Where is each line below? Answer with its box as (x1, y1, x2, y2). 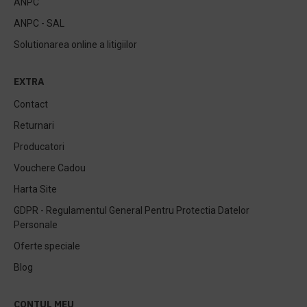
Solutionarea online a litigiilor (14, 39, 137, 50)
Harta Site (14, 184, 57, 195)
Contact (14, 99, 48, 110)
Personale (14, 219, 58, 230)
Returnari (14, 120, 54, 131)
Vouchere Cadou (14, 162, 86, 173)
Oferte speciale (14, 241, 80, 251)
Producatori (14, 141, 64, 152)
